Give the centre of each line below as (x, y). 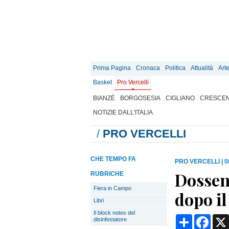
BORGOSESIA (140, 98)
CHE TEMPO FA (113, 159)
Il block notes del (114, 213)
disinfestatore (110, 219)
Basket (102, 82)
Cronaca (148, 68)
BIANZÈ (104, 98)
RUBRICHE (107, 174)
